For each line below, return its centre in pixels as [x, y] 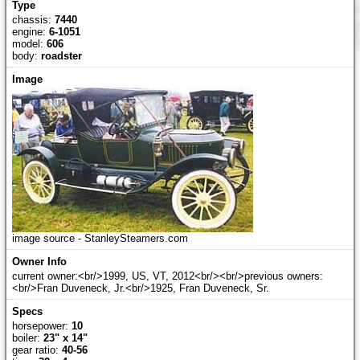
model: [29, 43]
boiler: [27, 337]
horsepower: [41, 325]
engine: [30, 31]
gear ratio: [37, 350]
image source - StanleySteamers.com [100, 238]
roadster [61, 55]
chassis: [33, 19]
